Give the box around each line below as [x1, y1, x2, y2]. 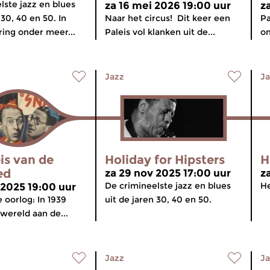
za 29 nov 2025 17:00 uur [105, 167, 231, 179]
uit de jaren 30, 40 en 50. [105, 194, 212, 205]
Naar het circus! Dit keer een [105, 13, 230, 24]
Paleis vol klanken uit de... [105, 27, 215, 37]
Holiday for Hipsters [105, 152, 225, 167]
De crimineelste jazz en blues [105, 180, 231, 191]
